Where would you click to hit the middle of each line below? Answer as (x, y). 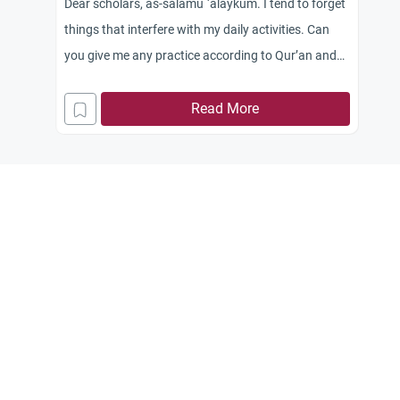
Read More (225, 108)
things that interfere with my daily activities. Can (197, 29)
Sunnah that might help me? (142, 81)
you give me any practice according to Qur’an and (200, 55)
